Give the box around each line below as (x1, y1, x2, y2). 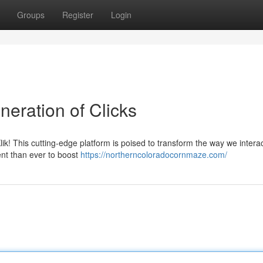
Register (62, 9, 93, 21)
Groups (17, 9, 45, 21)
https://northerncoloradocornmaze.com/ (80, 149, 227, 160)
